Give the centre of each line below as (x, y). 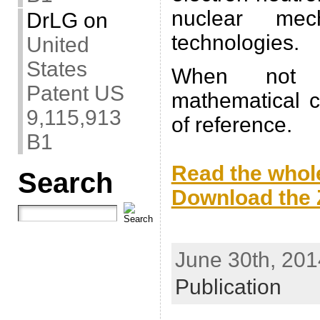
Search (65, 183)
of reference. (231, 124)
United (57, 45)
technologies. (235, 42)
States (56, 69)
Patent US (75, 93)
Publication (228, 287)
